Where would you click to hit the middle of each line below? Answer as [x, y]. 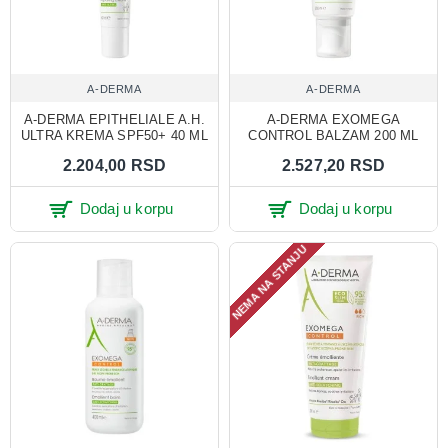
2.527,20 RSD [333, 165]
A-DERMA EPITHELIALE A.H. [114, 119]
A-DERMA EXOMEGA [333, 119]
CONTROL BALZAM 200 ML [333, 135]
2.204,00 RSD [114, 165]
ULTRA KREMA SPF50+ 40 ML [114, 135]
